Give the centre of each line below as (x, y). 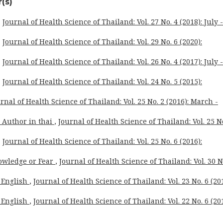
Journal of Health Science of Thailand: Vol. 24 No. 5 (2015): (102, 81)
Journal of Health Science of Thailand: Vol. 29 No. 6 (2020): (102, 41)
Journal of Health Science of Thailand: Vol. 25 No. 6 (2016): (102, 141)
